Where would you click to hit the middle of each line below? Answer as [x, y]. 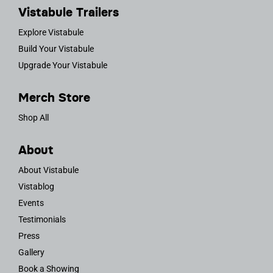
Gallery [31, 252]
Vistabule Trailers [68, 12]
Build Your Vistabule [56, 48]
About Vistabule [48, 170]
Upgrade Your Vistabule [62, 65]
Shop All [33, 117]
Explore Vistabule [51, 32]
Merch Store [54, 97]
